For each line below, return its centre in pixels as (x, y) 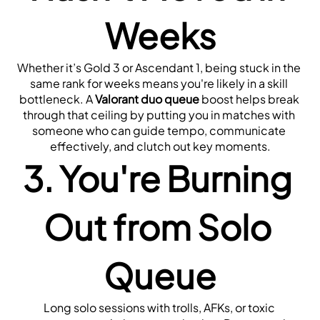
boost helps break (249, 99)
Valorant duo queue (147, 99)
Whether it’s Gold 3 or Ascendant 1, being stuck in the (159, 67)
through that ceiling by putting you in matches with (159, 114)
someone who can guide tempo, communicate (159, 130)
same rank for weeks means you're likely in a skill (159, 83)
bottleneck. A (57, 99)
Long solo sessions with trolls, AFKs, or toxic (159, 307)
